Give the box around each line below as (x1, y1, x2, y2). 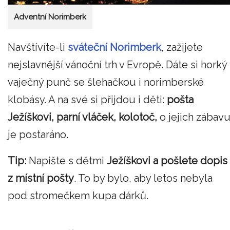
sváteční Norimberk (68, 41, 161, 53)
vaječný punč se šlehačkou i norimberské (8, 75, 204, 88)
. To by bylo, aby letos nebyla (74, 172, 213, 185)
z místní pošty (8, 172, 74, 185)
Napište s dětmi (26, 155, 107, 167)
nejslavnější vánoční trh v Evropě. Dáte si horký (8, 58, 227, 71)
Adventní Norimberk (14, 12, 86, 22)
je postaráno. (8, 128, 68, 141)
